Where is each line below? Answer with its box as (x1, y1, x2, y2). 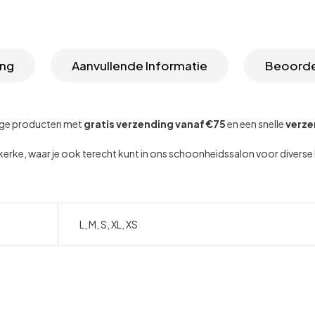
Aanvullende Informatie (71, 58, 207, 73)
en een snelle (226, 117, 285, 130)
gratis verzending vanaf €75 (84, 117, 226, 130)
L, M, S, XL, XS (79, 218, 138, 231)
